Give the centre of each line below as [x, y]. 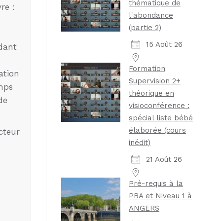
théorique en [151, 93]
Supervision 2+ [155, 81]
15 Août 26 [164, 44]
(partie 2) [145, 27]
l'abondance [151, 15]
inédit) [140, 142]
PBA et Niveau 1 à [160, 196]
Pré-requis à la [156, 183]
